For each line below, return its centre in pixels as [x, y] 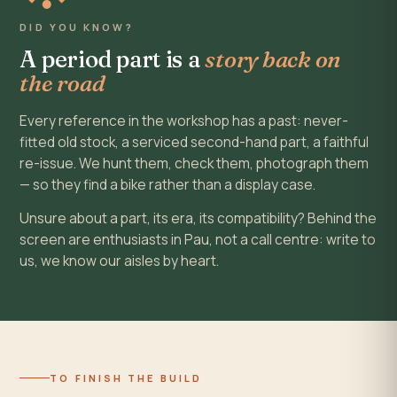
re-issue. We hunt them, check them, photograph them [195, 163]
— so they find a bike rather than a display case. [168, 185]
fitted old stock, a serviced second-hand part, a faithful [195, 142]
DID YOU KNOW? [77, 27]
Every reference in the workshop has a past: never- [184, 121]
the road [62, 84]
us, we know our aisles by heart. [120, 261]
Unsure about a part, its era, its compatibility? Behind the [198, 218]
